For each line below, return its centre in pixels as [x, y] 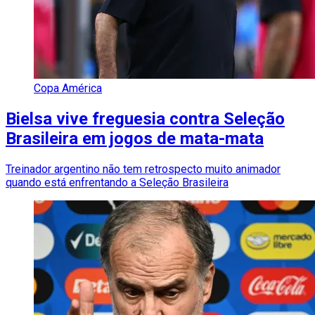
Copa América [68, 88]
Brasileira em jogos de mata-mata [135, 138]
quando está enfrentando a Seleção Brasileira [117, 182]
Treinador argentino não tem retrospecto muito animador [143, 169]
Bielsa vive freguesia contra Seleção [145, 118]
